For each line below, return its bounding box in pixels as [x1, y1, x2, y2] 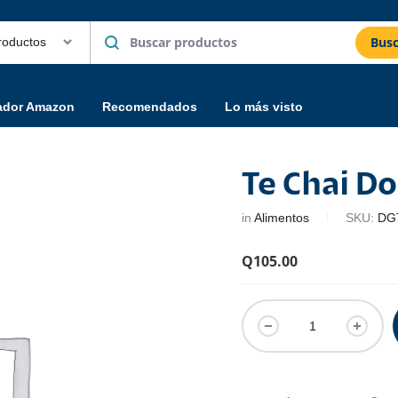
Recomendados [102, 99, 197, 114]
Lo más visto [225, 99, 303, 114]
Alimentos [254, 211, 310, 225]
